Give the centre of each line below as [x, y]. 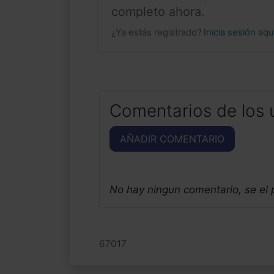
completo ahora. [158, 11]
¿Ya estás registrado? [157, 32]
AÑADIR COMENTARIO [172, 139]
